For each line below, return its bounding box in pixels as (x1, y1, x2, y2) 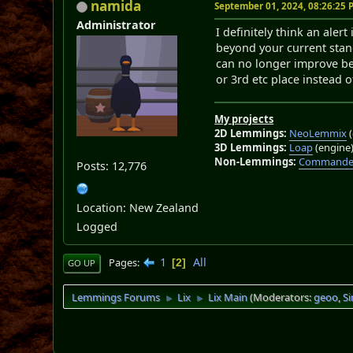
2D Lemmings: (214, 125, 288, 140)
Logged (76, 218, 118, 234)
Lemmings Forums (72, 289, 161, 304)
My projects (214, 111, 274, 126)
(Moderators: (250, 289, 314, 304)
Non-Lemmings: (214, 154, 297, 169)
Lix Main (208, 289, 248, 304)
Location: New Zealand (76, 199, 199, 215)
